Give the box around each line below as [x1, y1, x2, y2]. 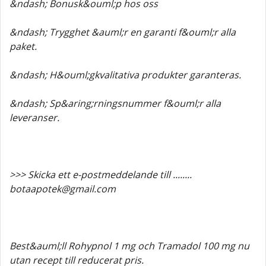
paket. [9, 40, 37, 53]
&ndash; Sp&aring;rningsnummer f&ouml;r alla [9, 97, 221, 110]
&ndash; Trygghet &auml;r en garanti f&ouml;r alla [9, 26, 236, 39]
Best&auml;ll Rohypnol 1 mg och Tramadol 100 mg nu [9, 239, 249, 252]
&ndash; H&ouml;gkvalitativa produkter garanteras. [9, 68, 241, 81]
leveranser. [9, 111, 59, 124]
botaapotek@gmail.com [9, 182, 116, 195]
